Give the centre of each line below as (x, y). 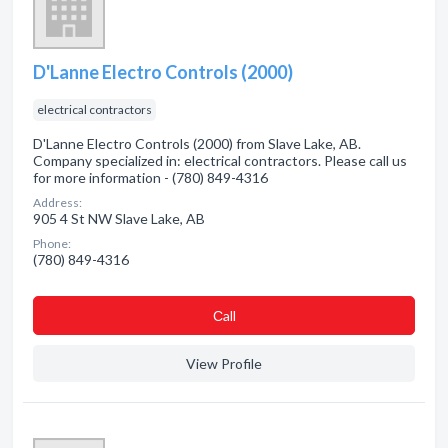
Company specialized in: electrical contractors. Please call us (220, 160)
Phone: (52, 243)
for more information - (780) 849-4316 (150, 177)
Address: (57, 202)
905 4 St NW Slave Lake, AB (119, 218)
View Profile (224, 363)
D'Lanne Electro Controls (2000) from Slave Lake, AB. (197, 143)
